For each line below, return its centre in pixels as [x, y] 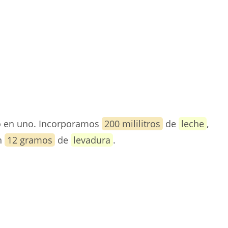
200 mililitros [132, 124]
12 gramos [30, 140]
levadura [92, 140]
